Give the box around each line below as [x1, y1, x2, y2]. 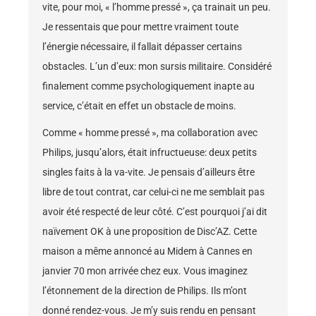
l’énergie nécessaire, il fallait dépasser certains [42, 41, 242, 53]
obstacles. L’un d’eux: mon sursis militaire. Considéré [42, 61, 272, 73]
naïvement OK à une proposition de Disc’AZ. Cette [42, 226, 257, 238]
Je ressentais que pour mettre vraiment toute [42, 21, 238, 33]
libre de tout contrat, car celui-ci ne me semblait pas [42, 186, 265, 198]
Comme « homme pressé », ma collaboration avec [42, 127, 257, 139]
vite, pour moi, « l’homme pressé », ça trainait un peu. [42, 1, 271, 13]
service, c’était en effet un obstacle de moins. [42, 100, 236, 112]
